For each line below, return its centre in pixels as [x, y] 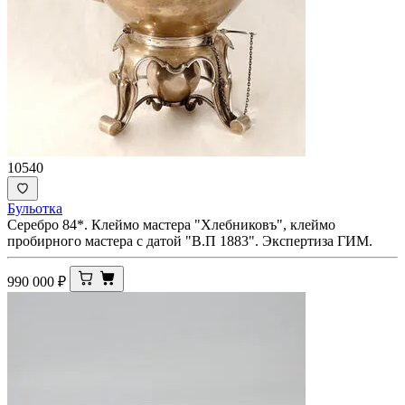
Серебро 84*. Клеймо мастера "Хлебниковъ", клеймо [171, 224]
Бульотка [35, 208]
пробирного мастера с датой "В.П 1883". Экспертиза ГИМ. [190, 240]
